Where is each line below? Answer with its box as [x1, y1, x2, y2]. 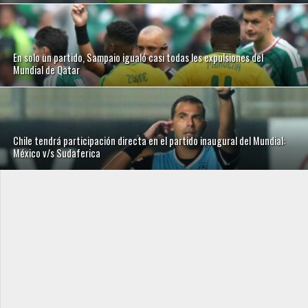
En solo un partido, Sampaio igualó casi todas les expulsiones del [13, 50, 264, 65]
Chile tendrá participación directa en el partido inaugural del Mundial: [13, 133, 286, 148]
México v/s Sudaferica [13, 146, 101, 161]
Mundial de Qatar [13, 63, 80, 78]
